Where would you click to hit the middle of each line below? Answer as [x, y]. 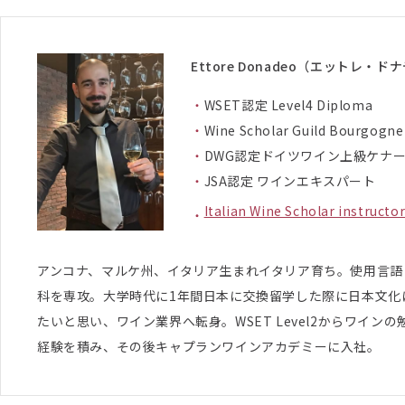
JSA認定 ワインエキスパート [290, 181]
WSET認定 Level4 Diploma [288, 105]
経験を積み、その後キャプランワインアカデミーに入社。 [209, 346]
